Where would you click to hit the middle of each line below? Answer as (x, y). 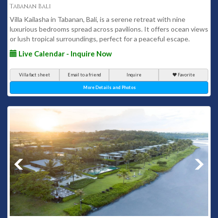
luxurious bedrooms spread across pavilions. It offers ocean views (109, 29)
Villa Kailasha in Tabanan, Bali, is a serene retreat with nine (98, 19)
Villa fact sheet (35, 75)
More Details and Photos (109, 87)
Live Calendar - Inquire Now (64, 54)
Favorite (186, 75)
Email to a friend (84, 75)
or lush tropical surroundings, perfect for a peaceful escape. (100, 39)
